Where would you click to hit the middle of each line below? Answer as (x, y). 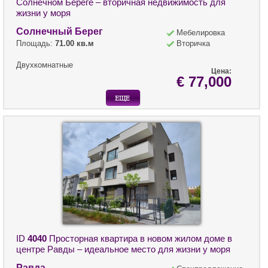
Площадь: (36, 44)
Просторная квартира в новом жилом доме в (139, 239)
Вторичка (193, 44)
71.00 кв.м (74, 44)
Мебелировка (201, 33)
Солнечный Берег (60, 32)
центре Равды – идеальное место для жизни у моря (123, 249)
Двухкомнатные (45, 65)
